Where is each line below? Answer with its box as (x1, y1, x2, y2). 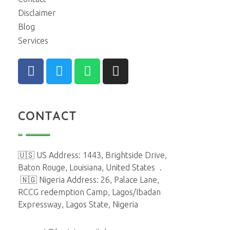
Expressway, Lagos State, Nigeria (18, 199, 138, 209)
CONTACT (18, 108, 77, 123)
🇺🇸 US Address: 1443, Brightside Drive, (18, 150, 167, 160)
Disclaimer (18, 8, 56, 17)
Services (18, 35, 48, 45)
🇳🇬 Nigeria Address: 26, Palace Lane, (21, 175, 159, 184)
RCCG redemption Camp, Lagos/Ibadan (18, 187, 161, 197)
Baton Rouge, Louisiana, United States (18, 162, 157, 172)
